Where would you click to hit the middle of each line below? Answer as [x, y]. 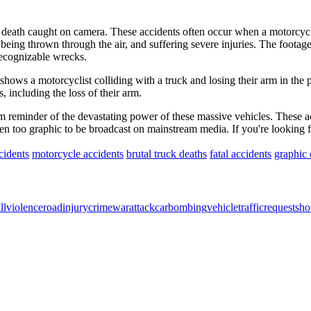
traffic [251, 208]
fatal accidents [241, 153]
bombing [187, 208]
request [279, 208]
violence [25, 208]
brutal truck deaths [167, 153]
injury [75, 208]
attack [142, 208]
